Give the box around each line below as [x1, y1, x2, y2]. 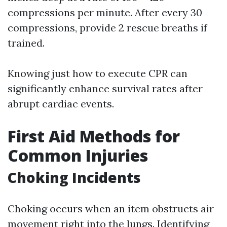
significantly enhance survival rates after [8, 82, 203, 95]
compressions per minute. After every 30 [8, 6, 202, 19]
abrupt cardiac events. [8, 97, 114, 110]
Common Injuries [8, 144, 148, 167]
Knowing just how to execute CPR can [8, 67, 187, 80]
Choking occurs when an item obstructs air [8, 202, 214, 215]
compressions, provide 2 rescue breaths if [8, 21, 207, 34]
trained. [8, 36, 45, 50]
